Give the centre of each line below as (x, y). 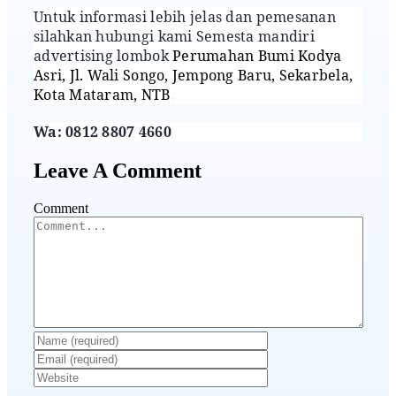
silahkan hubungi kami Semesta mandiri (174, 36)
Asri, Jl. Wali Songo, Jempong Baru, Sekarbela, (194, 75)
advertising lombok (103, 55)
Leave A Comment (118, 170)
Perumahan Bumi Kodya (257, 55)
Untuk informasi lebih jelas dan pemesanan (185, 16)
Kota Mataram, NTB (102, 94)
